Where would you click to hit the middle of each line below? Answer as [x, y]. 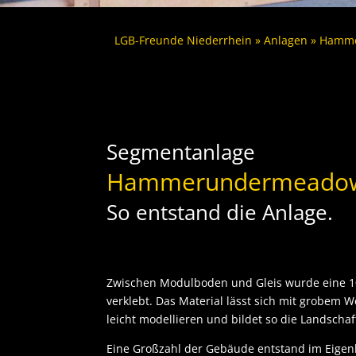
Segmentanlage [181, 152]
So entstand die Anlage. [220, 213]
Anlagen [286, 41]
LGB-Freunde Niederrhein [184, 41]
